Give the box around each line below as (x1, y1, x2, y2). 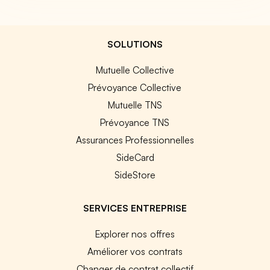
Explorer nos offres (95, 227, 175, 240)
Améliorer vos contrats (87, 245, 183, 257)
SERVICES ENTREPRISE (83, 201, 187, 214)
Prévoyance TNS (100, 116, 170, 128)
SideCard (116, 151, 154, 163)
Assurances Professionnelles (75, 133, 194, 146)
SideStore (115, 168, 155, 181)
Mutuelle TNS (107, 98, 162, 111)
